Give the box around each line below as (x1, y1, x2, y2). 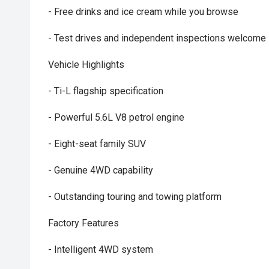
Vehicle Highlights (48, 59, 124, 70)
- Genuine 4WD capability (48, 165, 153, 176)
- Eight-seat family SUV (48, 138, 146, 150)
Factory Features (48, 217, 119, 229)
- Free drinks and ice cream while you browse (48, 6, 238, 17)
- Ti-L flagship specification (48, 85, 163, 97)
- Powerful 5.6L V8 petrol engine (48, 112, 184, 123)
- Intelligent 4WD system (48, 244, 153, 255)
